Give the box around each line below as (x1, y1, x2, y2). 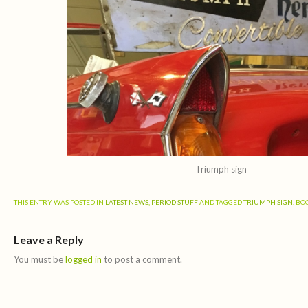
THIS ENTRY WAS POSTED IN (14, 198, 105, 207)
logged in (65, 254, 102, 265)
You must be (14, 254, 65, 265)
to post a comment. (102, 254, 182, 265)
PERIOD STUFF (151, 198, 198, 207)
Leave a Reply (14, 233, 84, 247)
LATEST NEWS (105, 198, 148, 207)
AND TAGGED (198, 198, 243, 207)
